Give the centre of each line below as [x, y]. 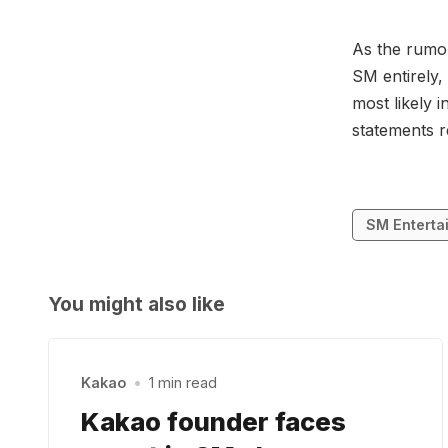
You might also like [136, 303]
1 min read [183, 383]
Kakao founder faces [213, 421]
